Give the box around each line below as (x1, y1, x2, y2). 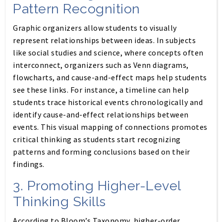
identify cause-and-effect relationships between (13, 110, 189, 119)
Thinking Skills (13, 194, 106, 209)
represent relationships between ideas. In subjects (13, 35, 196, 45)
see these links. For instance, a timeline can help (13, 85, 189, 95)
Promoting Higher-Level (27, 178, 181, 193)
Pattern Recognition (13, 1, 140, 16)
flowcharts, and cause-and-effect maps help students (13, 72, 207, 82)
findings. (13, 159, 45, 169)
